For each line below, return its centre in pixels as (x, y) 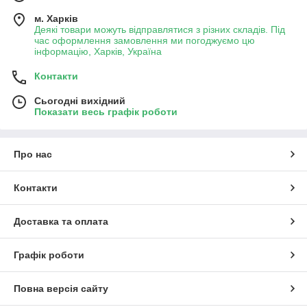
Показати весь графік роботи (106, 111)
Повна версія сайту (61, 288)
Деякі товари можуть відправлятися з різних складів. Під (160, 29)
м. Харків (56, 18)
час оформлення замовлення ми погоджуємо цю (145, 40)
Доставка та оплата (61, 221)
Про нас (33, 154)
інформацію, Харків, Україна (98, 51)
